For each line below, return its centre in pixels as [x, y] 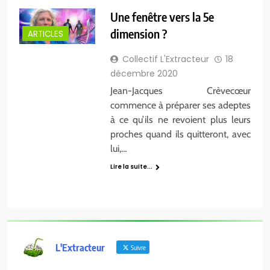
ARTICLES [46, 34]
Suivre [138, 247]
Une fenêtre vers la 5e [162, 17]
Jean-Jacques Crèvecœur [180, 91]
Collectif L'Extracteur [165, 59]
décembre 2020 [144, 74]
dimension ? [138, 34]
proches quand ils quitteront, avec [180, 134]
